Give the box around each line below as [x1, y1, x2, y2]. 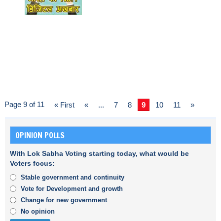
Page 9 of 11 [4, 100, 44, 109]
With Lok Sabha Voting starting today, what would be [10, 150, 189, 157]
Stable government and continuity [21, 174, 124, 181]
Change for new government [21, 196, 107, 204]
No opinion [21, 208, 55, 216]
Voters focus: [10, 160, 55, 167]
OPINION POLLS [15, 130, 65, 141]
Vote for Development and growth [21, 185, 123, 193]
